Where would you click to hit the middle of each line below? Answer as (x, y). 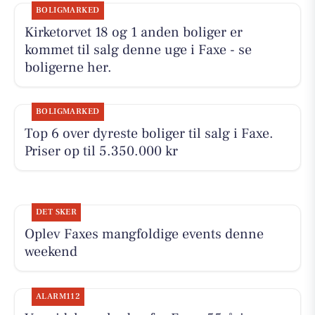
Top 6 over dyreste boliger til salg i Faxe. (149, 134)
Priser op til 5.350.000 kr (101, 152)
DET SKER (56, 212)
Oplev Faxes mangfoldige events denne (144, 234)
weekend (51, 252)
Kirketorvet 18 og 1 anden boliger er (133, 33)
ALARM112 (58, 296)
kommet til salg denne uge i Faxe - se (138, 50)
